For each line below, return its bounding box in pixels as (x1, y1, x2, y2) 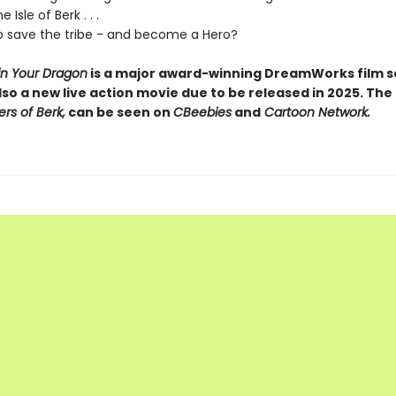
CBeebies (172, 103, 232, 121)
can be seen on (65, 103, 173, 121)
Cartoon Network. (260, 103, 370, 121)
